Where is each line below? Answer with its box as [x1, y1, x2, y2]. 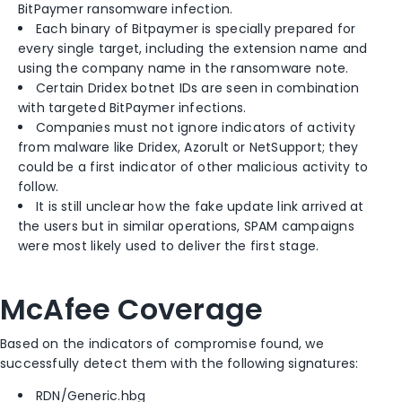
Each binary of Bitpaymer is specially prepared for [36, 20, 356, 39]
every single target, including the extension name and [18, 39, 368, 58]
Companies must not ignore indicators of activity [36, 118, 356, 137]
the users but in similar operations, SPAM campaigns [18, 217, 354, 236]
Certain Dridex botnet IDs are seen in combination [36, 79, 360, 98]
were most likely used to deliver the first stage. [18, 237, 319, 256]
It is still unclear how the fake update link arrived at [36, 197, 364, 216]
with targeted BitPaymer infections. [18, 99, 247, 118]
